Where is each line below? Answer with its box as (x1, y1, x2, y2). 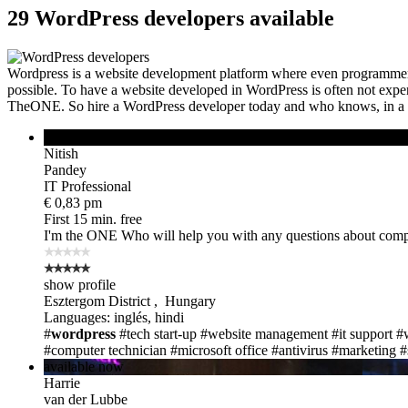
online (44, 128, 79, 145)
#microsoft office (170, 342, 268, 358)
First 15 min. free (44, 210, 142, 227)
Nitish (44, 145, 78, 161)
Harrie (44, 374, 80, 391)
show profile (44, 276, 116, 292)
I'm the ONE (44, 227, 117, 243)
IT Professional (44, 178, 131, 194)
